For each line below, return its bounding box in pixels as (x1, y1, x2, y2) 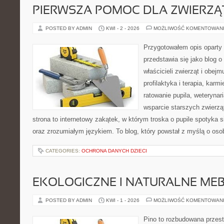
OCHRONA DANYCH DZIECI (81, 148, 147, 153)
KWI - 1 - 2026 (106, 197, 139, 203)
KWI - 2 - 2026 (106, 25, 139, 31)
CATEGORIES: (45, 148, 81, 153)
